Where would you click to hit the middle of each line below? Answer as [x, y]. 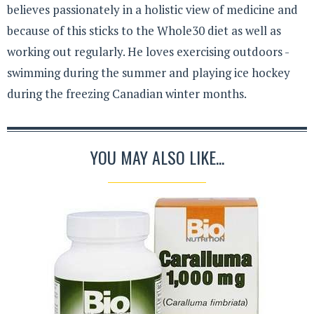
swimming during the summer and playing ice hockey [149, 72]
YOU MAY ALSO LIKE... [157, 157]
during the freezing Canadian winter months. [127, 93]
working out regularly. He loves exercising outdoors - [148, 51]
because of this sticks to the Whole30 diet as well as [144, 30]
